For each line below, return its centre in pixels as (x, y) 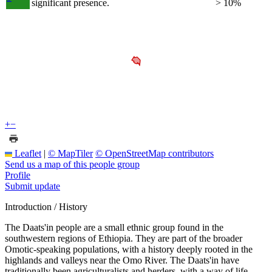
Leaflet (27, 153)
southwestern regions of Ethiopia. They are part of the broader (124, 238)
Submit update (32, 186)
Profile (18, 175)
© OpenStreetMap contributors (155, 153)
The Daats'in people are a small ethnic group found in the (114, 227)
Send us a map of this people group (72, 164)
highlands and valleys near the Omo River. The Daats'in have (122, 260)
